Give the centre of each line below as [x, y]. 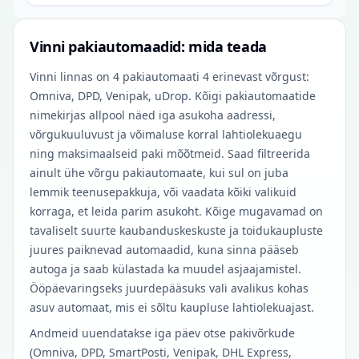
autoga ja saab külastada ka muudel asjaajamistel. [165, 269]
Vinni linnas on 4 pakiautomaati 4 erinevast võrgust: [169, 77]
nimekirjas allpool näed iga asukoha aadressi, [153, 115]
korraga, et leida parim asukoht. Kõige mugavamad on [176, 211]
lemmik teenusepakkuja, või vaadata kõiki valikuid [163, 192]
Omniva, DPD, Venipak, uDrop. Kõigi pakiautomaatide [173, 96]
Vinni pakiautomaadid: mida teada [148, 46]
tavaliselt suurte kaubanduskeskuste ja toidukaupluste [176, 230]
